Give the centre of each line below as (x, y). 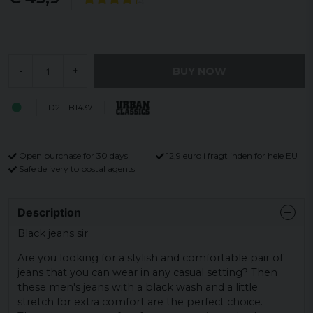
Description (49, 212)
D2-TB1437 (71, 107)
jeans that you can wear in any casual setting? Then (147, 273)
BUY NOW (199, 71)
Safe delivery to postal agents (77, 168)
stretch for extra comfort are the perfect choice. (140, 302)
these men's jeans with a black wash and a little (138, 287)
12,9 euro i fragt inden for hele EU (232, 155)
